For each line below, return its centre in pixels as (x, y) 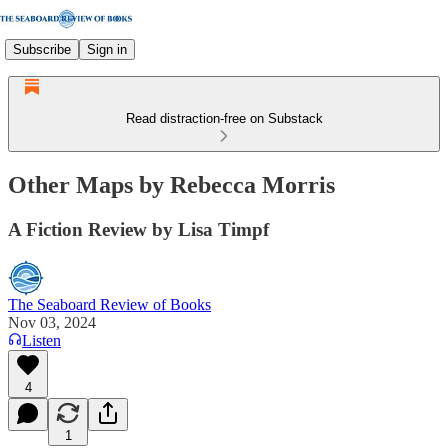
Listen (41, 340)
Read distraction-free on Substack (224, 118)
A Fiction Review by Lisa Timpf (138, 229)
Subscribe (42, 49)
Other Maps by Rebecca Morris (171, 184)
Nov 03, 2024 (52, 322)
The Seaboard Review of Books (109, 304)
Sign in (107, 49)
